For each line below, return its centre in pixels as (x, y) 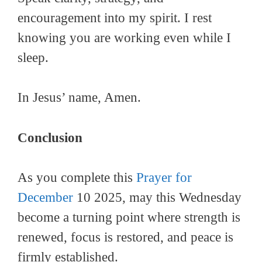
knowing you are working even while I (124, 37)
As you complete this (77, 178)
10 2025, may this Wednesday (157, 198)
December (45, 198)
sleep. (33, 57)
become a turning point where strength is (129, 218)
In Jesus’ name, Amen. (79, 98)
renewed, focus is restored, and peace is (125, 237)
